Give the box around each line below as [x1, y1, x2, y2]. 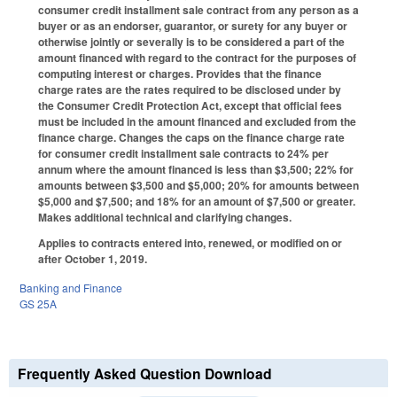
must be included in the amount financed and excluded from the [38, 113, 356, 130]
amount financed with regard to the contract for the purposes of [38, 50, 356, 66]
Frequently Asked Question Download [18, 362, 272, 384]
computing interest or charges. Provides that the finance [38, 66, 322, 82]
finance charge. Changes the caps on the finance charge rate [38, 129, 345, 146]
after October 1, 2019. [38, 251, 147, 268]
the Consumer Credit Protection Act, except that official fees [38, 97, 342, 114]
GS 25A [19, 295, 57, 311]
